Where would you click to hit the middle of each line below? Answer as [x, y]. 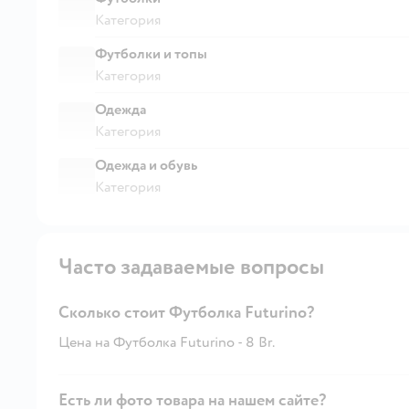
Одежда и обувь [146, 165]
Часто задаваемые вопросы [191, 267]
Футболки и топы [151, 53]
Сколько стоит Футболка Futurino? [186, 312]
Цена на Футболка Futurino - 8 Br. [167, 342]
